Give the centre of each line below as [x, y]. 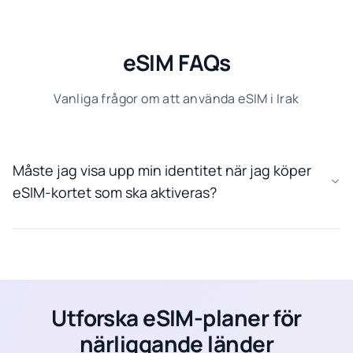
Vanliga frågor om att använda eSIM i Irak [176, 98]
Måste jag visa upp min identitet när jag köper [162, 170]
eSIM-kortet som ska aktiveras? [115, 192]
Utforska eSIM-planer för [176, 317]
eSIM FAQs [176, 62]
